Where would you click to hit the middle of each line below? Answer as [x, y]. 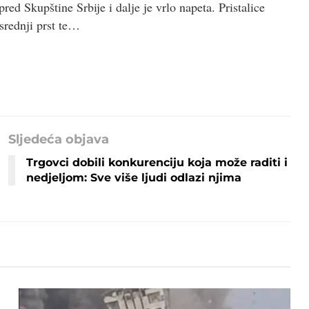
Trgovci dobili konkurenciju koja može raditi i [157, 162]
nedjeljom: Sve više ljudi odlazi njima [134, 177]
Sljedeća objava [59, 139]
